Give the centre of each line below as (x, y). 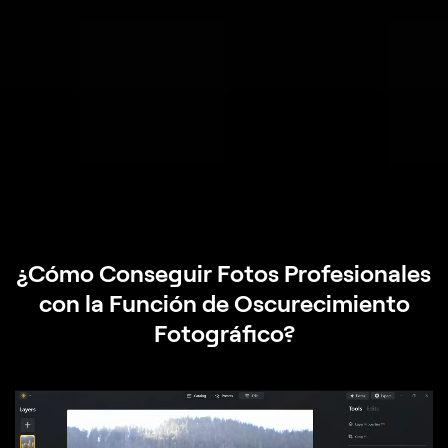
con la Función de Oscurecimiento (224, 302)
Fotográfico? (224, 332)
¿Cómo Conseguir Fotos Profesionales (224, 272)
